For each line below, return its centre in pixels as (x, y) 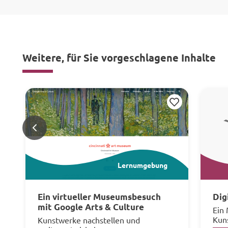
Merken (181, 102)
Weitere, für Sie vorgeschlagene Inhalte (119, 58)
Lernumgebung (143, 165)
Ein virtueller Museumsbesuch (99, 197)
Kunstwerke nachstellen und (89, 220)
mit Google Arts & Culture (91, 207)
